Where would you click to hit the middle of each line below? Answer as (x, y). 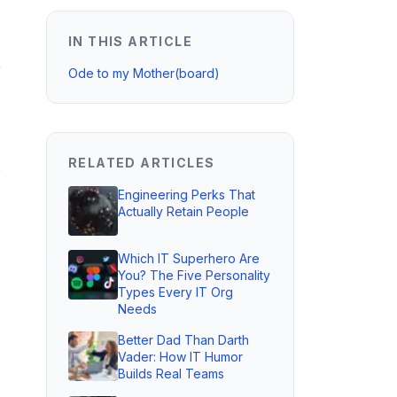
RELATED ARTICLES (142, 163)
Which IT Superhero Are (189, 258)
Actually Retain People (183, 211)
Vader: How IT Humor (180, 357)
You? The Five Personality (194, 275)
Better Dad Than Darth (183, 340)
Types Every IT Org (175, 292)
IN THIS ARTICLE (130, 41)
